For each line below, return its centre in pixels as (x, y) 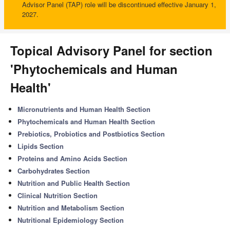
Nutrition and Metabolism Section (71, 208)
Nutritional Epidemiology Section (71, 220)
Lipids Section (41, 146)
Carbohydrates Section (54, 171)
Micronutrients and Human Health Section (84, 109)
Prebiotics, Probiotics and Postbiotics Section (91, 134)
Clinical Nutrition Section (58, 195)
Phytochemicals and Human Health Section (87, 121)
